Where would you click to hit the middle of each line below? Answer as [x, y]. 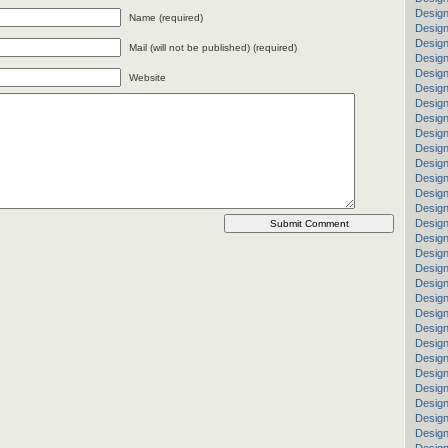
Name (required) [166, 17]
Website [147, 77]
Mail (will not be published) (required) [213, 47]
